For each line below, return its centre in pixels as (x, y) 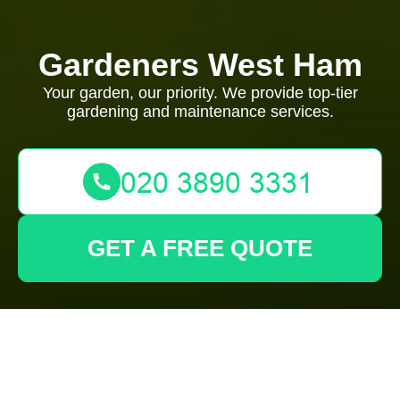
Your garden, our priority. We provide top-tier (200, 93)
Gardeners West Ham (200, 65)
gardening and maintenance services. (200, 112)
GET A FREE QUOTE (200, 248)
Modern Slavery (159, 358)
